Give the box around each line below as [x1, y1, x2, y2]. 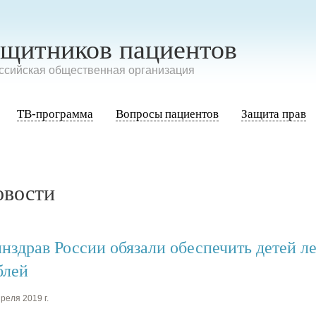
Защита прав [241, 107, 306, 121]
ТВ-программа [17, 107, 93, 121]
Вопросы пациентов [116, 107, 219, 121]
